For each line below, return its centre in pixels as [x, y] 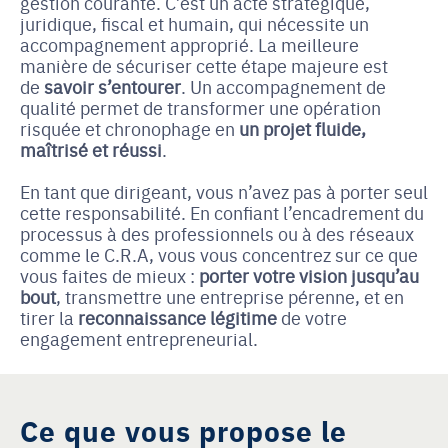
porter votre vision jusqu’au [309, 275]
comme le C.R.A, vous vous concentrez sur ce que [219, 254]
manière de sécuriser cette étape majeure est [204, 65]
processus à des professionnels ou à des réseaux [217, 233]
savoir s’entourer [112, 86]
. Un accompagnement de [283, 86]
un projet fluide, [302, 128]
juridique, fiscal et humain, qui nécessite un [194, 23]
